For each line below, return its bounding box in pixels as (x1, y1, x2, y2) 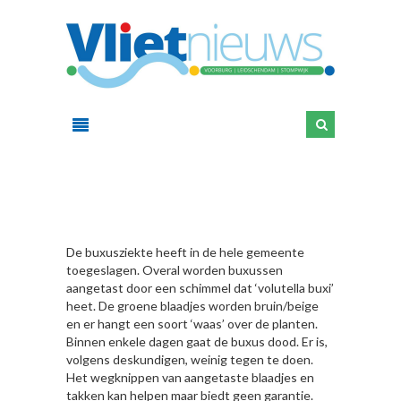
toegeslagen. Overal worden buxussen (66, 262, 283, 277)
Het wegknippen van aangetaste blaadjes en (66, 370, 314, 385)
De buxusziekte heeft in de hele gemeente (66, 244, 304, 260)
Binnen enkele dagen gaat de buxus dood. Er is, (66, 334, 328, 349)
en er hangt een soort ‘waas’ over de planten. (66, 316, 318, 331)
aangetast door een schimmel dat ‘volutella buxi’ (66, 280, 334, 295)
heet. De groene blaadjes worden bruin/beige (66, 298, 319, 313)
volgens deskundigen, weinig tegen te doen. (66, 352, 313, 367)
